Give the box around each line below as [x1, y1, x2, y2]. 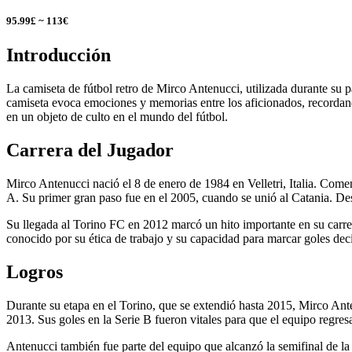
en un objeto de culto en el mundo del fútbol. [6, 109, 228, 123]
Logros [6, 261, 63, 282]
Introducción [6, 45, 111, 66]
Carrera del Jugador [6, 139, 174, 160]
